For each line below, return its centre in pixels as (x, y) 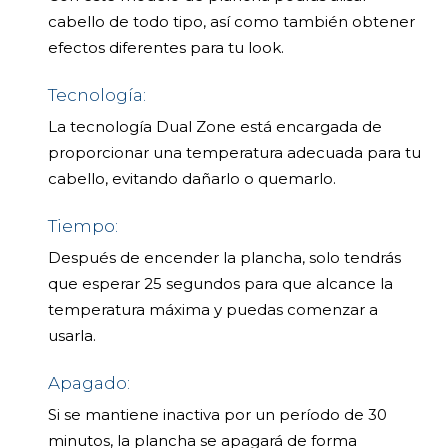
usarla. (72, 335)
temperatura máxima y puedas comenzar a (213, 309)
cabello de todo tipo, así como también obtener (231, 21)
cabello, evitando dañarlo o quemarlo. (192, 178)
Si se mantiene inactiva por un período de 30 (217, 414)
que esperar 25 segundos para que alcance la (220, 283)
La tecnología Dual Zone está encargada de (215, 126)
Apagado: (89, 382)
